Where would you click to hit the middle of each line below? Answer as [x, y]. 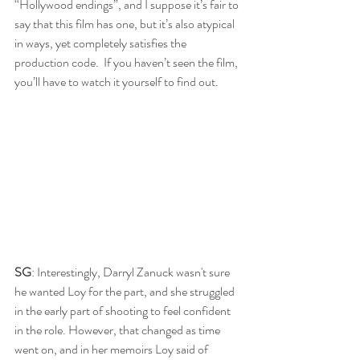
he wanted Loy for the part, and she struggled [126, 291]
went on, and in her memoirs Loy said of [112, 349]
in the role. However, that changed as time [119, 329]
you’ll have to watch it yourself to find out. [117, 81]
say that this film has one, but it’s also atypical [126, 23]
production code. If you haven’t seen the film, [127, 62]
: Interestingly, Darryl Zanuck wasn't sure [132, 272]
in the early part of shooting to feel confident [124, 310]
